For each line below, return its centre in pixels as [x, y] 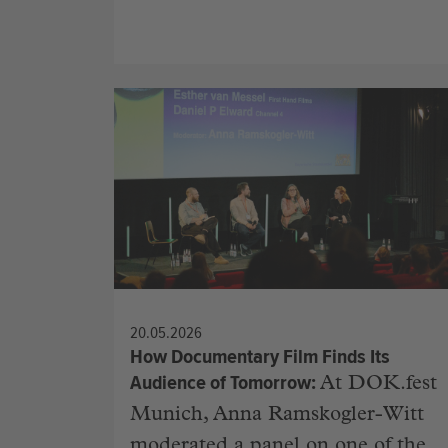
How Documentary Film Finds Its [260, 356]
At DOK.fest [378, 384]
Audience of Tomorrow [220, 382]
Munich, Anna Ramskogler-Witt [277, 415]
